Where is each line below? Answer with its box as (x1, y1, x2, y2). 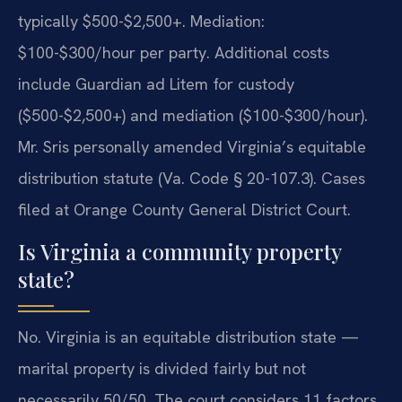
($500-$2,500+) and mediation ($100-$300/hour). (18, 104, 368, 126)
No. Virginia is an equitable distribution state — (18, 327, 359, 348)
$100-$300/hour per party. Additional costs (18, 41, 329, 63)
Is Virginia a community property (18, 237, 341, 267)
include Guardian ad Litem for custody (18, 73, 294, 94)
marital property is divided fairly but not (18, 358, 306, 380)
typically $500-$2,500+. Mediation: (18, 10, 265, 31)
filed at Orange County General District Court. (18, 198, 351, 220)
